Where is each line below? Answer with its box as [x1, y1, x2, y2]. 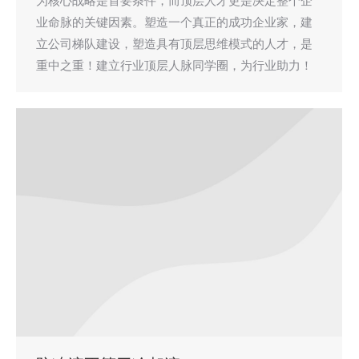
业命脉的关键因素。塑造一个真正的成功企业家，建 [36, 14, 313, 30]
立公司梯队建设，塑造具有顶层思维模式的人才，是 [36, 36, 313, 51]
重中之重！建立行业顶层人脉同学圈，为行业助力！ [36, 58, 313, 73]
